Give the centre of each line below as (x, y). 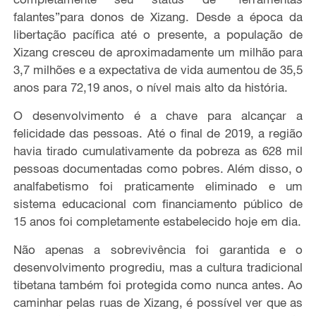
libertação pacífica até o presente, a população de (158, 34)
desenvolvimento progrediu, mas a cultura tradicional (158, 267)
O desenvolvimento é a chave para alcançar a (158, 115)
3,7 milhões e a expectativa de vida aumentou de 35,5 (158, 69)
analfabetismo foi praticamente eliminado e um (158, 186)
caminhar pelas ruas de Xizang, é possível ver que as (158, 302)
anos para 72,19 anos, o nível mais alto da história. (150, 87)
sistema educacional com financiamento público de (158, 203)
